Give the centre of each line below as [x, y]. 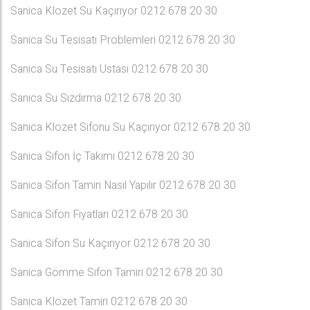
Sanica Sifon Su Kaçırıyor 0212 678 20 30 [110, 244]
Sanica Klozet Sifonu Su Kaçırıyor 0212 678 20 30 [130, 127]
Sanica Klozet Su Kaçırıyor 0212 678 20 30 [114, 11]
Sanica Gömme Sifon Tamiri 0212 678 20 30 [117, 273]
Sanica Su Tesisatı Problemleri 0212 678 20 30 [123, 40]
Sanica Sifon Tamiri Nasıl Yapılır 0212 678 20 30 [123, 185]
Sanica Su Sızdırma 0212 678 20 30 [96, 98]
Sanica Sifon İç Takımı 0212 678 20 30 [102, 156]
